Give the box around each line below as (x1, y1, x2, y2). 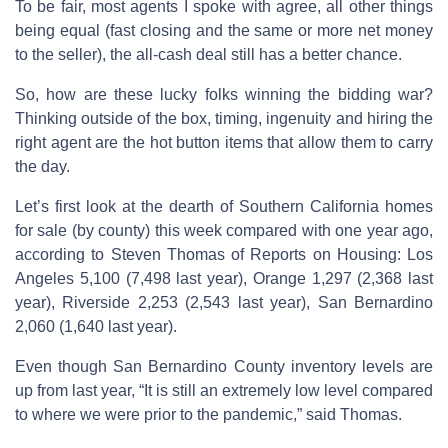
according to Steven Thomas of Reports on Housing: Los (15, 245, 433, 263)
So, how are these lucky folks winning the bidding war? (15, 85, 433, 103)
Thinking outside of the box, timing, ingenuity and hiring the (15, 109, 433, 127)
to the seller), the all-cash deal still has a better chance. (15, 45, 402, 63)
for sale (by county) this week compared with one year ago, (15, 221, 433, 239)
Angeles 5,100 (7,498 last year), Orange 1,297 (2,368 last (15, 269, 433, 287)
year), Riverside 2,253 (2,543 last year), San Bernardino (15, 293, 433, 311)
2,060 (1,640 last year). (15, 317, 177, 335)
